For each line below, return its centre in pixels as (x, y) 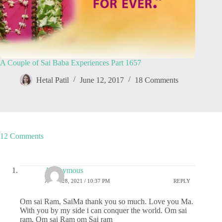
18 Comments (157, 80)
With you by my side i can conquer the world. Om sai (103, 210)
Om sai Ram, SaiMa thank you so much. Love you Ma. (107, 201)
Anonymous (64, 170)
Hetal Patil (53, 80)
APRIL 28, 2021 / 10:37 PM (77, 181)
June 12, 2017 (102, 80)
